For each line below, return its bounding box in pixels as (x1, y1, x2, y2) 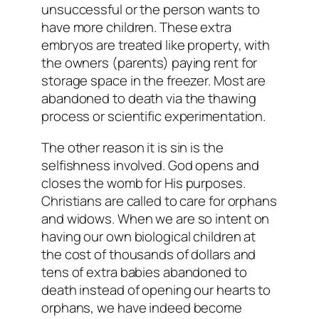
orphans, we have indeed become (41, 298, 242, 317)
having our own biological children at (41, 226, 256, 246)
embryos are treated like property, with (41, 36, 271, 55)
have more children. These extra (41, 18, 231, 37)
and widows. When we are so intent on (41, 209, 270, 228)
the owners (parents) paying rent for (41, 53, 258, 73)
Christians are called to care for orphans (41, 191, 277, 210)
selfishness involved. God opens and (41, 155, 259, 174)
